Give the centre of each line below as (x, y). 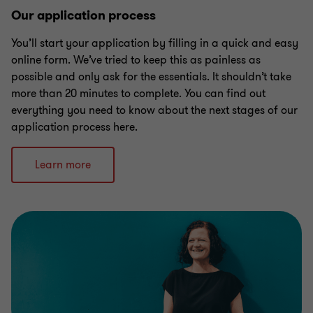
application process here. (76, 127)
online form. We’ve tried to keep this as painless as (136, 60)
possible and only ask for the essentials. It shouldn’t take (151, 77)
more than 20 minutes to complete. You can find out (138, 94)
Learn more (63, 165)
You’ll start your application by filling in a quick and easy (155, 43)
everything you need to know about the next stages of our (154, 110)
